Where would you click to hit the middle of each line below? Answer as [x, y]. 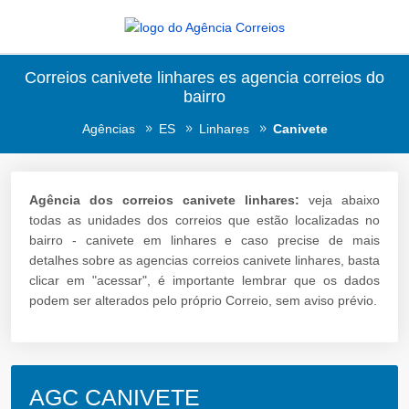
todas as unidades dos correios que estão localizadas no [204, 220]
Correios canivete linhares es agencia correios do [204, 78]
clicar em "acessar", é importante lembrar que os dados [204, 281]
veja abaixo [340, 200]
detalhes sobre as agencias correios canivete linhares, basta [204, 261]
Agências [108, 128]
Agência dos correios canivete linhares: [164, 200]
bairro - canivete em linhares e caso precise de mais [204, 241]
